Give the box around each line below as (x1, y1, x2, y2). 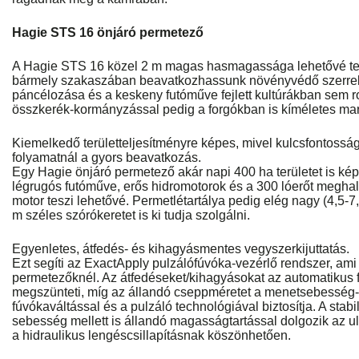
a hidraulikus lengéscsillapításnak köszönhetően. (12, 329, 291, 342)
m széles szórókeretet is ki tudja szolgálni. (12, 208, 250, 222)
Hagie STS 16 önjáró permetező (12, 26, 204, 39)
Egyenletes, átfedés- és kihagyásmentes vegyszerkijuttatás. (12, 242, 349, 256)
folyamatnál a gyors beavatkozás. (12, 151, 201, 164)
